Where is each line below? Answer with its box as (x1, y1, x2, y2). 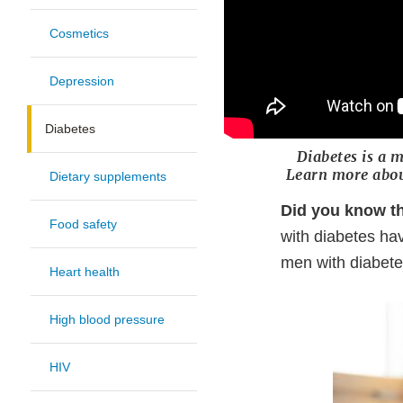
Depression (49, 74, 114, 89)
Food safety (49, 217, 117, 232)
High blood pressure (49, 312, 165, 327)
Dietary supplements (49, 169, 166, 184)
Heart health (49, 264, 120, 280)
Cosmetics (49, 26, 109, 41)
